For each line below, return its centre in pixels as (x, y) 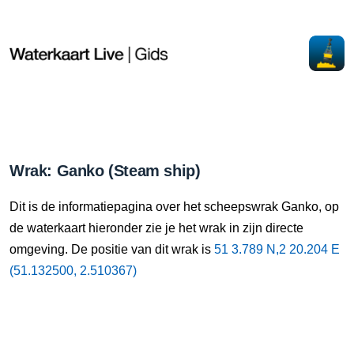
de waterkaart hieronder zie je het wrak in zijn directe (156, 228)
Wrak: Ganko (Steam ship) (105, 171)
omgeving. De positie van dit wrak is (112, 249)
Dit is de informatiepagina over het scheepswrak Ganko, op (174, 207)
